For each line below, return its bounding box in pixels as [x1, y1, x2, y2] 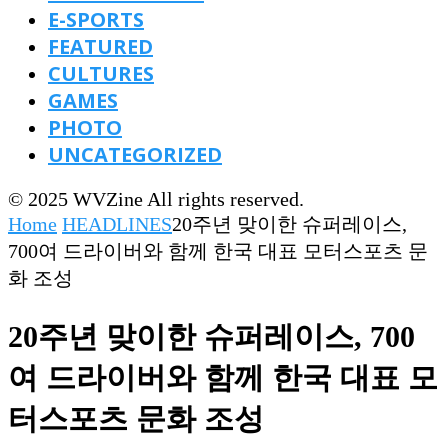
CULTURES [48, 60, 154, 87]
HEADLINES [62, 213, 172, 235]
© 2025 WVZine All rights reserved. [8, 188, 304, 210]
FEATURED [48, 33, 153, 60]
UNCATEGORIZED [48, 141, 222, 168]
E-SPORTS [48, 6, 144, 33]
